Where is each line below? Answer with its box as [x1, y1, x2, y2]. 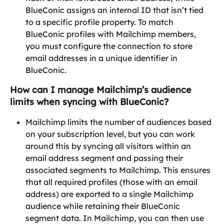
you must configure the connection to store [25, 40, 194, 51]
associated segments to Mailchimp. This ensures [25, 164, 212, 175]
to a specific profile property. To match [25, 16, 175, 27]
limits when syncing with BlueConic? [10, 95, 168, 107]
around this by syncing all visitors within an [25, 140, 193, 151]
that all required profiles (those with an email [25, 176, 199, 187]
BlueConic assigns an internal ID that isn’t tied [25, 4, 205, 15]
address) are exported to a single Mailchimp [25, 188, 195, 199]
